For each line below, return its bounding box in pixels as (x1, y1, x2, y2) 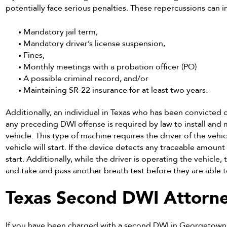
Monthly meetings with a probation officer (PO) (23, 61, 197, 72)
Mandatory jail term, (23, 26, 98, 37)
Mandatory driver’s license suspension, (23, 37, 166, 49)
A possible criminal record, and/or (23, 72, 149, 84)
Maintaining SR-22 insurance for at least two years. (23, 84, 208, 96)
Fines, (23, 49, 45, 61)
